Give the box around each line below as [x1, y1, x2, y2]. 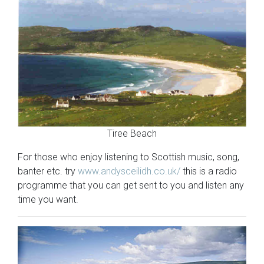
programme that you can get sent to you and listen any [18, 179, 244, 191]
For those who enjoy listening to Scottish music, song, [18, 151, 239, 163]
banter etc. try [18, 165, 78, 177]
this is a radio [180, 165, 237, 177]
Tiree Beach [107, 127, 157, 139]
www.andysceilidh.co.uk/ [78, 165, 180, 177]
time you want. [18, 193, 78, 205]
